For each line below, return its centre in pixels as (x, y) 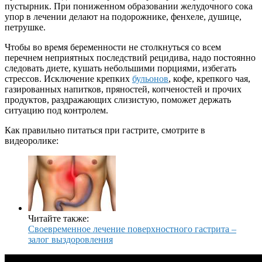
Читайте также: (58, 218)
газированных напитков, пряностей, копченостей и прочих (123, 89)
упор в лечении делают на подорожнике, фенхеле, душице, (123, 16)
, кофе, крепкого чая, (209, 78)
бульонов (150, 78)
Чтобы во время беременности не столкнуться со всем (113, 47)
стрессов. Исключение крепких (68, 78)
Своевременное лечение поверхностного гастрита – (132, 229)
